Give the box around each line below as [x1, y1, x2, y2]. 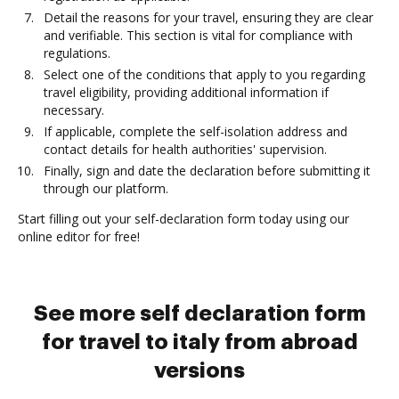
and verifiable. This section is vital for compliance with [44, 27, 353, 44]
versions [154, 360, 245, 381]
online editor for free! [18, 228, 140, 245]
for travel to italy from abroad [41, 331, 358, 353]
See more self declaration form [33, 303, 366, 324]
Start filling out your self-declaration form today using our [18, 210, 349, 227]
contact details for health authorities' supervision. [44, 141, 327, 158]
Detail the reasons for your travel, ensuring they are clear [44, 9, 373, 26]
